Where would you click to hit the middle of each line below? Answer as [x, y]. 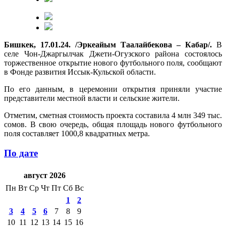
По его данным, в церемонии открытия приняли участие [113, 89]
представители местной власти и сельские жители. [92, 98]
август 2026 [44, 176]
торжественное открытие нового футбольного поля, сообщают [113, 63]
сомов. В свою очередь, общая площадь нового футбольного [113, 124]
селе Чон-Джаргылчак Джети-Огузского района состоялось [113, 53]
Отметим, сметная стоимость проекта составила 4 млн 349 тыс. [113, 115]
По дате [21, 153]
